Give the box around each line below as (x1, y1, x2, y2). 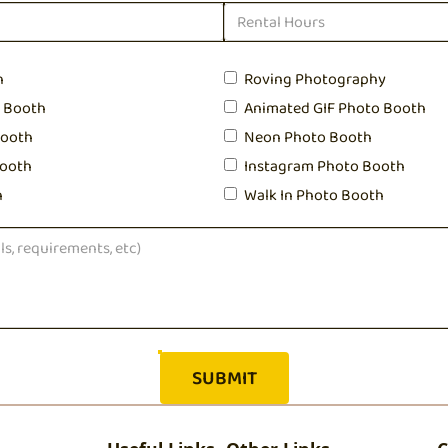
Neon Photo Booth (244, 124, 372, 148)
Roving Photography (244, 66, 386, 90)
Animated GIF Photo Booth (244, 95, 426, 119)
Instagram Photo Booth (244, 153, 405, 177)
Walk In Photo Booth (244, 182, 384, 206)
